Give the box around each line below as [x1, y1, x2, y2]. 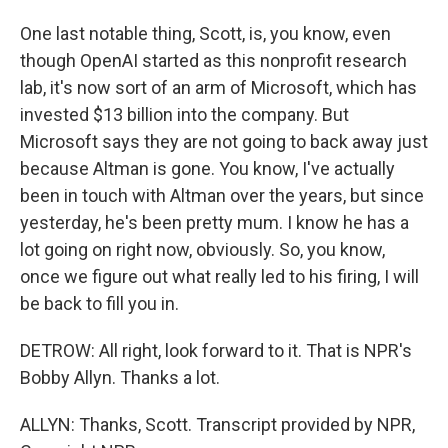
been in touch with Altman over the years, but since [20, 185, 424, 206]
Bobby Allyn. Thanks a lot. [20, 367, 220, 388]
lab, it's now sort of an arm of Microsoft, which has [20, 77, 417, 98]
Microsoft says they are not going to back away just [20, 131, 428, 152]
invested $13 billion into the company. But [20, 104, 349, 125]
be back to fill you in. [20, 293, 179, 314]
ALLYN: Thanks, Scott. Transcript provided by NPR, [20, 414, 415, 435]
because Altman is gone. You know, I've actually [20, 158, 395, 179]
